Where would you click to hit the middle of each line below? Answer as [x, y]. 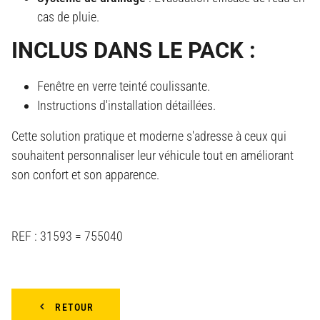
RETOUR [75, 307]
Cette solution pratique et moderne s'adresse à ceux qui [149, 136]
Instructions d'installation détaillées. [126, 106]
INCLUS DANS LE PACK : [134, 51]
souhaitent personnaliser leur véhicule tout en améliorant [152, 156]
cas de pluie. [68, 17]
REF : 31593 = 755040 [67, 236]
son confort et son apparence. [85, 175]
